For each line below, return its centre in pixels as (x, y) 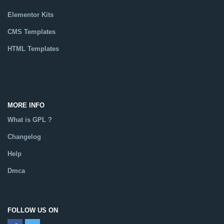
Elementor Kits (30, 14)
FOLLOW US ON (33, 210)
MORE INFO (26, 105)
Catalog (19, 65)
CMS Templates (31, 31)
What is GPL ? (30, 119)
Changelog (24, 136)
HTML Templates (33, 48)
